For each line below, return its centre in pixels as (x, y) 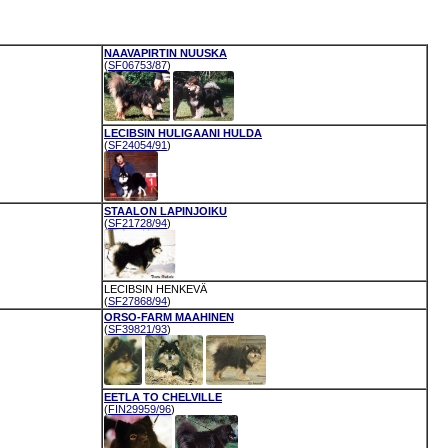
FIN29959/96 (139, 409)
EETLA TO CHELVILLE (163, 397)
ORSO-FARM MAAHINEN (169, 317)
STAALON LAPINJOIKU (165, 211)
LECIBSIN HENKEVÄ (155, 289)
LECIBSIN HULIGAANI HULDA (183, 133)
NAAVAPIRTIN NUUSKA (165, 53)
